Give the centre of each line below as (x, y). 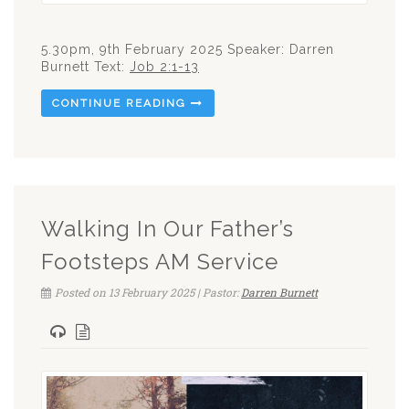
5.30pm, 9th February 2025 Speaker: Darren (188, 50)
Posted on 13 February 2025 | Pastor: (148, 293)
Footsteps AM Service (160, 262)
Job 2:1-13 (164, 67)
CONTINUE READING (121, 104)
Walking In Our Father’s (168, 229)
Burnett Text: (85, 67)
